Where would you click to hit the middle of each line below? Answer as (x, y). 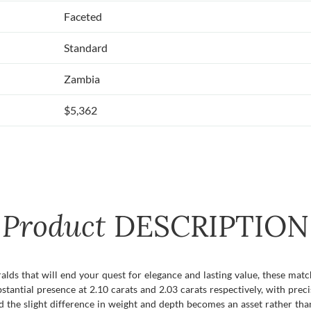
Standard (86, 48)
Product (58, 226)
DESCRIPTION (211, 227)
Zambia (82, 79)
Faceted (83, 17)
